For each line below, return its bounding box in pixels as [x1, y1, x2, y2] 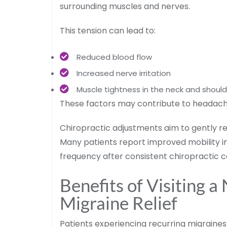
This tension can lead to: [60, 24, 156, 36]
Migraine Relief [60, 192, 177, 213]
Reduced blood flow [77, 51, 152, 62]
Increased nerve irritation [77, 67, 171, 79]
